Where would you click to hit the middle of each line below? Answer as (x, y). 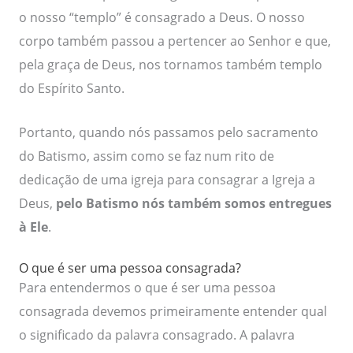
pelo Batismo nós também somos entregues (193, 203)
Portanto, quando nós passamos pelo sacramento (168, 132)
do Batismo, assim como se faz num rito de (146, 156)
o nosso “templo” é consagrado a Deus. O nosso (162, 17)
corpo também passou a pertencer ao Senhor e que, (175, 40)
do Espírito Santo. (71, 87)
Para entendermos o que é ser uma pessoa (147, 288)
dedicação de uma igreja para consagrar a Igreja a (167, 179)
